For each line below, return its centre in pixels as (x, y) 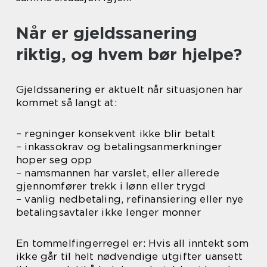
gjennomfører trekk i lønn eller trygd (111, 186)
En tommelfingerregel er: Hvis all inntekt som (133, 243)
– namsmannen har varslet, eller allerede (118, 173)
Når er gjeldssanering (107, 33)
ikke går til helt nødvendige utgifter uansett (130, 256)
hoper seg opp (54, 160)
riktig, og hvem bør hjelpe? (129, 54)
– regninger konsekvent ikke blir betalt (116, 133)
